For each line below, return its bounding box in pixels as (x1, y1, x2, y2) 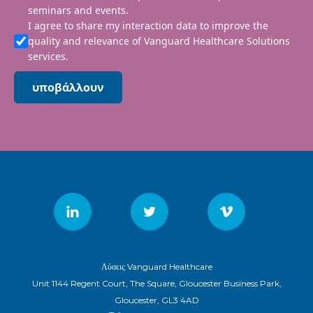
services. (28, 50, 68, 64)
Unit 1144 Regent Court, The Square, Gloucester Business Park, (31, 278, 282, 289)
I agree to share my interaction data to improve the (28, 19, 268, 33)
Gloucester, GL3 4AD (114, 295, 199, 306)
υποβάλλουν (32, 80, 104, 96)
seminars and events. (28, 3, 129, 17)
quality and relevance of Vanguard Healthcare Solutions (28, 34, 290, 48)
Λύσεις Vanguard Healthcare (101, 261, 212, 272)
